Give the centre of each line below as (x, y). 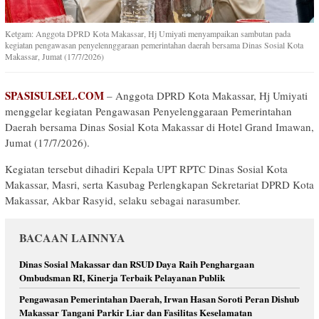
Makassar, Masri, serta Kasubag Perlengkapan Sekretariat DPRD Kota (159, 185)
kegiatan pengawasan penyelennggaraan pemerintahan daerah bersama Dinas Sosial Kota (154, 45)
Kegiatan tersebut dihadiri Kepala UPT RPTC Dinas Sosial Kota (146, 169)
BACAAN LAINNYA (72, 238)
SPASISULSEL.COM (54, 96)
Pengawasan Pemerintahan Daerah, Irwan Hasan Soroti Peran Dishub (159, 299)
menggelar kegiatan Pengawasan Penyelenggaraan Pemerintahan (148, 111)
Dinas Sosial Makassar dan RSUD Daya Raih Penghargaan (137, 264)
